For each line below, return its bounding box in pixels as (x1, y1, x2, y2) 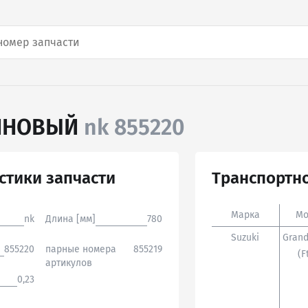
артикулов (45, 257, 92, 269)
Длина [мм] (45, 213, 96, 225)
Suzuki (231, 232, 260, 243)
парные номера (45, 243, 116, 255)
